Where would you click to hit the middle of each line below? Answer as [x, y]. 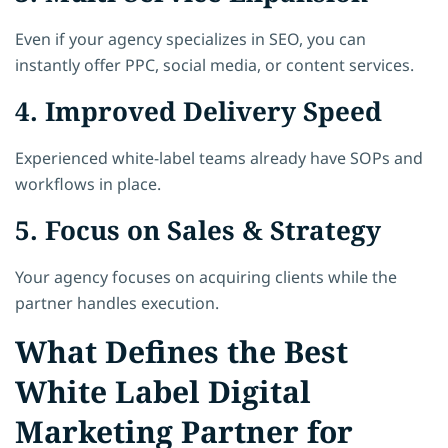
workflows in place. [88, 183]
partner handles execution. [117, 302]
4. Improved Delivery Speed [198, 110]
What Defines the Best [181, 351]
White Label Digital [163, 391]
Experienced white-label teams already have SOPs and [219, 157]
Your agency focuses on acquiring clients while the [206, 276]
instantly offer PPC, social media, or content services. [214, 64]
